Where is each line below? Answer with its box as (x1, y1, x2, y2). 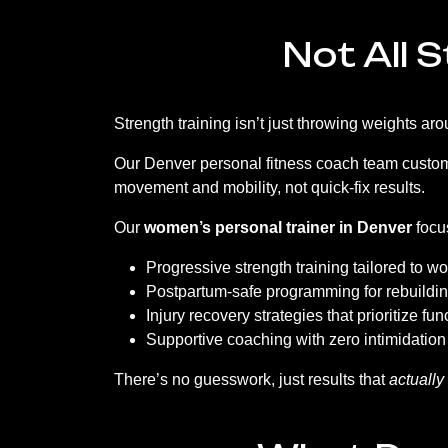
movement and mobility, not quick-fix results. (114, 179, 425, 196)
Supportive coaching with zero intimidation (146, 331, 446, 348)
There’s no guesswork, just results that (114, 371, 389, 388)
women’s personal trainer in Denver (144, 219, 412, 236)
